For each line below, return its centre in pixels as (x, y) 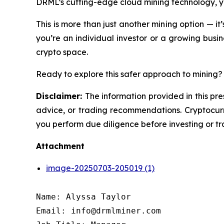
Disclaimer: (60, 96)
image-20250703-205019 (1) (100, 168)
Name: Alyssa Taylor (83, 197)
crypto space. (62, 52)
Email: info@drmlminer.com (98, 211)
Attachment (60, 146)
